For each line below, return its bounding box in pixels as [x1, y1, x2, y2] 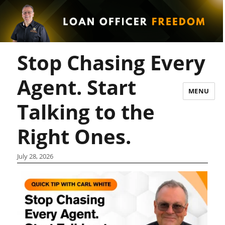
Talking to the [17, 98, 155, 126]
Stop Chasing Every [17, 49, 206, 76]
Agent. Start [17, 73, 137, 101]
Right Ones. [17, 123, 132, 150]
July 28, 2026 [17, 152, 54, 161]
